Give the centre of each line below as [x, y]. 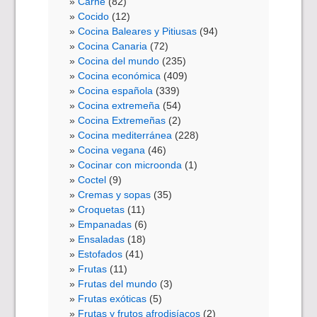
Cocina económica [120, 75]
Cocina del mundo [119, 60]
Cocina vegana [112, 150]
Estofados [100, 254]
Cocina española [116, 90]
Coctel [92, 179]
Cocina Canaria [113, 46]
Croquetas [102, 209]
